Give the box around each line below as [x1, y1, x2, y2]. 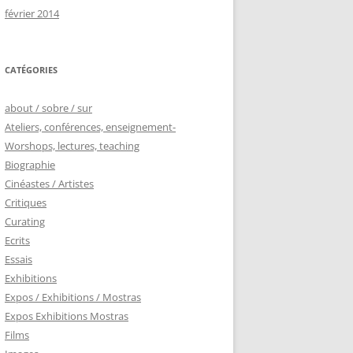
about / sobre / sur [5, 101, 92, 115]
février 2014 [5, 6, 59, 20]
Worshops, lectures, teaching [5, 139, 139, 153]
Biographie [5, 158, 55, 172]
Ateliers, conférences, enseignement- [5, 120, 176, 134]
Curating [5, 214, 45, 229]
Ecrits [5, 233, 30, 247]
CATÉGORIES [5, 64, 58, 76]
